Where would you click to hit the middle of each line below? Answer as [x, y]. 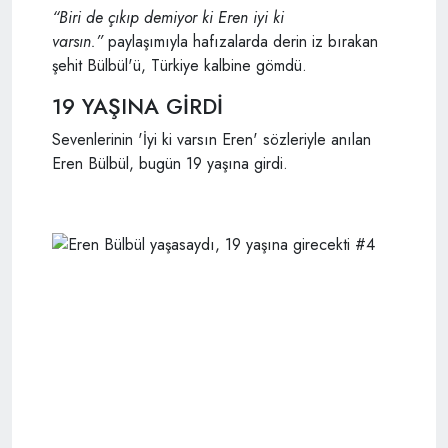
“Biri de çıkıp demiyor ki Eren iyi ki [168, 17]
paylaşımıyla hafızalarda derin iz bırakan [240, 41]
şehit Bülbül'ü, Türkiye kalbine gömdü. [179, 65]
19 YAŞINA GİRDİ [137, 106]
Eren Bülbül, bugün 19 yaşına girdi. [170, 163]
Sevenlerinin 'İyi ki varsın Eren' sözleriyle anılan [211, 139]
